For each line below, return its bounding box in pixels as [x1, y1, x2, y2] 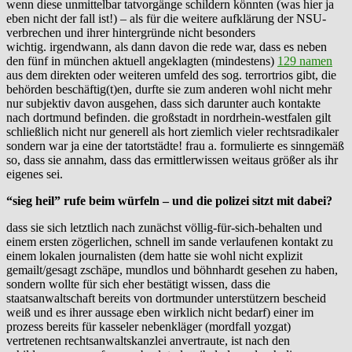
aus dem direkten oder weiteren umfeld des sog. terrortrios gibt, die [6, 68, 336, 82]
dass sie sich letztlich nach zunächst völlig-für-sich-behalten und [6, 220, 322, 234]
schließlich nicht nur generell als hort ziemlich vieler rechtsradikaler [6, 124, 339, 138]
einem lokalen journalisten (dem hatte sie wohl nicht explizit [6, 248, 302, 262]
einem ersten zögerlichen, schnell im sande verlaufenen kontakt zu [6, 234, 333, 248]
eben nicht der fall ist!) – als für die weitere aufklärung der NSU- [6, 11, 326, 25]
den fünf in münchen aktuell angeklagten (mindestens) [6, 53, 277, 68]
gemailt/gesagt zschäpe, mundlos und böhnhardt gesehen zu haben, [6, 262, 338, 277]
